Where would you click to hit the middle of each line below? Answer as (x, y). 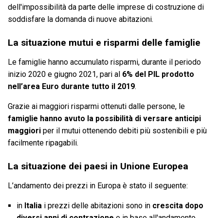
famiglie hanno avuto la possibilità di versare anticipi (104, 119)
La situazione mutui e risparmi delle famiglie (104, 43)
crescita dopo (178, 206)
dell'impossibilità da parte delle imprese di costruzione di (106, 7)
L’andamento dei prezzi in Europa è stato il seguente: (98, 186)
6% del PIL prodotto (158, 74)
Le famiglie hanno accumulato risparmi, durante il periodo (104, 62)
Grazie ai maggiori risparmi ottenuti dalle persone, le (96, 107)
